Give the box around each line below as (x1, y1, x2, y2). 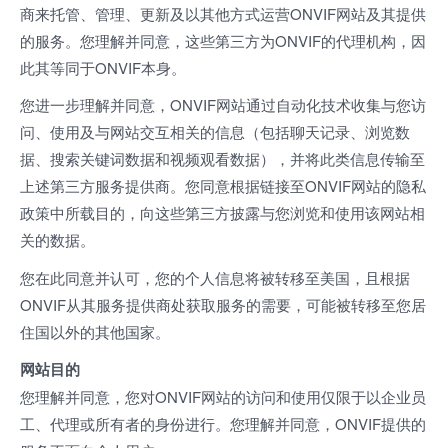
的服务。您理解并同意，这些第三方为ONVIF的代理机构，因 (20, 29, 426, 51)
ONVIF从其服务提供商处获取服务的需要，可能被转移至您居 (20, 293, 426, 315)
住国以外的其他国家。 (20, 320, 170, 342)
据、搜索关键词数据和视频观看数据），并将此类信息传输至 (20, 148, 425, 169)
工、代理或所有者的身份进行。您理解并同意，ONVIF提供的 (20, 413, 426, 434)
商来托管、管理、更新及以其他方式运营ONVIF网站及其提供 (20, 2, 426, 24)
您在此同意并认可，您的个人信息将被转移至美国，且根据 (20, 266, 410, 288)
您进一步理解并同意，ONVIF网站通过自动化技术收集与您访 (20, 94, 426, 115)
